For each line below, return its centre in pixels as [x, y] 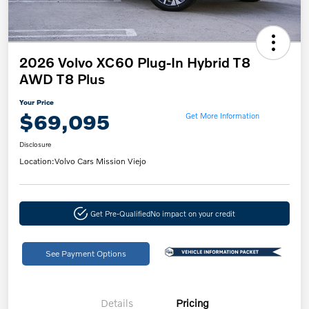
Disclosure [35, 144]
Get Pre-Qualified [120, 213]
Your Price [37, 102]
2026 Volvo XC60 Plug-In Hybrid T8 [135, 62]
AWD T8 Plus [62, 79]
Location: [37, 161]
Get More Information [222, 115]
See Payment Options [86, 254]
